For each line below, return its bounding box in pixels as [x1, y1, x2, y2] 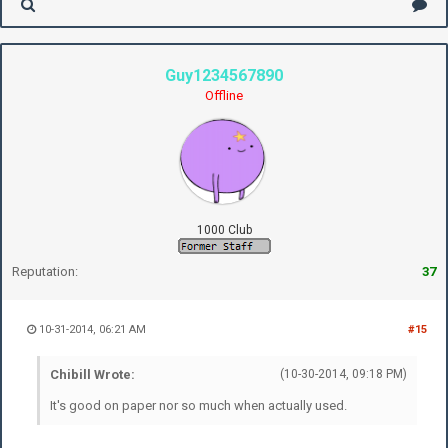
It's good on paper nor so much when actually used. [50, 397, 347, 413]
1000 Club [196, 222, 252, 237]
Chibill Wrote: [50, 366, 135, 382]
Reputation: [12, 263, 78, 279]
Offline [205, 87, 243, 103]
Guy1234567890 [165, 65, 283, 85]
